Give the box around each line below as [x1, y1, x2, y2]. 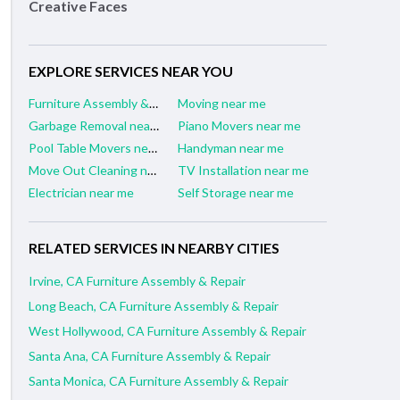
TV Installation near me [178, 162, 309, 179]
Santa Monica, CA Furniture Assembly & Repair [29, 373, 288, 389]
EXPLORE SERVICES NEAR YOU [29, 62, 233, 80]
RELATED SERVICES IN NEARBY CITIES [29, 239, 279, 257]
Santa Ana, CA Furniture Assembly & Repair [29, 348, 271, 364]
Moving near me [178, 96, 266, 112]
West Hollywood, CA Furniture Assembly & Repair [29, 323, 306, 339]
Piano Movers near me [178, 118, 301, 134]
